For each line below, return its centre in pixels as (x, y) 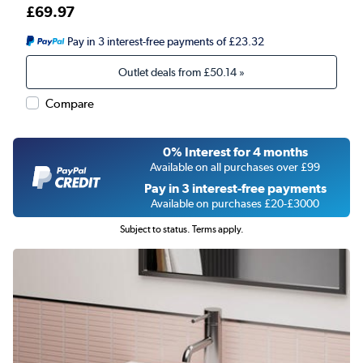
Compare (70, 104)
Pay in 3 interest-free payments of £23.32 (165, 42)
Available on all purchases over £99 (235, 167)
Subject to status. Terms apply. (181, 230)
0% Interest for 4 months (235, 152)
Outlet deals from (161, 73)
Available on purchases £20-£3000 (235, 204)
